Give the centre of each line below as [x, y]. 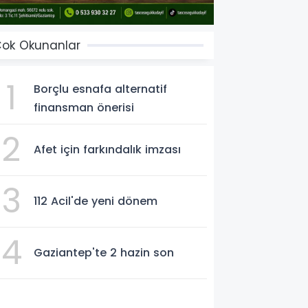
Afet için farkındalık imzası [108, 150]
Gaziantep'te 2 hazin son [104, 253]
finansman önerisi [84, 107]
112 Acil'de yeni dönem [96, 201]
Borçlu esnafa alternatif [101, 89]
